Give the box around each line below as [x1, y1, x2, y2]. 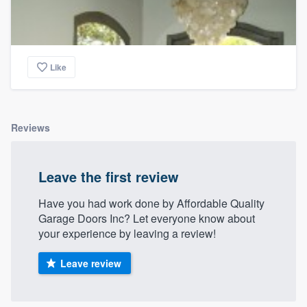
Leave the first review [38, 167, 179, 187]
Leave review [60, 256, 121, 271]
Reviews [11, 121, 50, 135]
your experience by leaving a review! [38, 225, 216, 242]
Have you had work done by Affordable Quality [38, 195, 265, 212]
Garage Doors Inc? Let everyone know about [38, 210, 255, 227]
